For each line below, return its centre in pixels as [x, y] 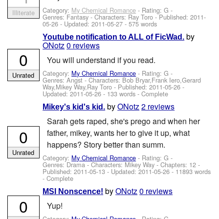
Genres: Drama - [67, 165]
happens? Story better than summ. [106, 144]
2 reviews [158, 107]
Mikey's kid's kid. [74, 107]
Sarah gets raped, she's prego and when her [123, 121]
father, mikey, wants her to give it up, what [118, 132]
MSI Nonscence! [73, 192]
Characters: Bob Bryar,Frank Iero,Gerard [145, 80]
